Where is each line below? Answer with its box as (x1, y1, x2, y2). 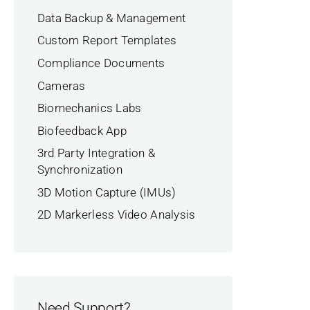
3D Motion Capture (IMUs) (37, 185, 176, 199)
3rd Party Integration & (37, 146, 156, 161)
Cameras (37, 78, 86, 93)
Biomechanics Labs (37, 101, 142, 116)
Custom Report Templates (37, 33, 177, 48)
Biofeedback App (37, 123, 127, 138)
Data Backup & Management (37, 10, 186, 25)
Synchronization (37, 163, 122, 177)
